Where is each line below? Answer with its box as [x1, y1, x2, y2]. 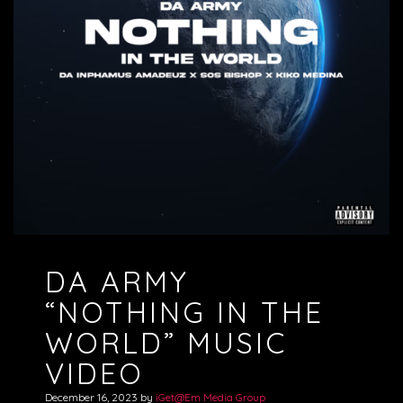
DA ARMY [45, 264, 189, 300]
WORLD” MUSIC [45, 325, 287, 362]
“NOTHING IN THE [45, 294, 324, 331]
